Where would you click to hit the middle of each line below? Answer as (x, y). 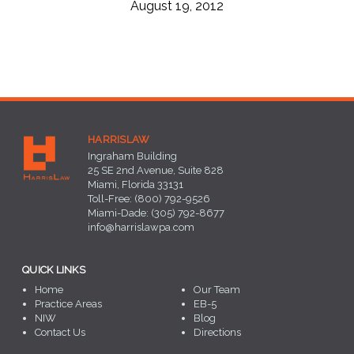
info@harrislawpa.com (141, 228)
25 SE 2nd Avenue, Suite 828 (156, 171)
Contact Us (60, 333)
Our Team (217, 290)
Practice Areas (68, 304)
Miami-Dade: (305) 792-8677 (156, 213)
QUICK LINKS (54, 270)
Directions (217, 333)
